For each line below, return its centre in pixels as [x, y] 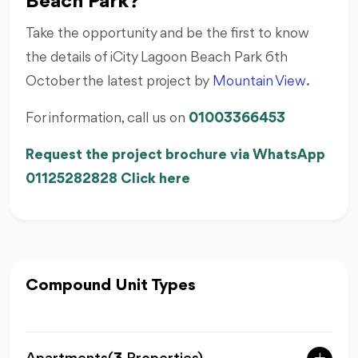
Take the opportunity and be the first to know [167, 33]
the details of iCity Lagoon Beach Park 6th [157, 57]
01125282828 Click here [108, 179]
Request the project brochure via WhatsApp [175, 155]
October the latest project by [119, 81]
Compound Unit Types [111, 285]
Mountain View [259, 81]
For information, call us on [107, 118]
